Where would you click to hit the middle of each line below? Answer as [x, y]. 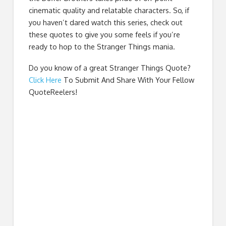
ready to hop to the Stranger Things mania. [102, 46]
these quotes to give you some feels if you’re [104, 34]
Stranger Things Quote [148, 67]
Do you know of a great [69, 67]
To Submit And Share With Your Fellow [128, 79]
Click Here [45, 79]
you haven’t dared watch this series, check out [105, 22]
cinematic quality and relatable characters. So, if [109, 10]
